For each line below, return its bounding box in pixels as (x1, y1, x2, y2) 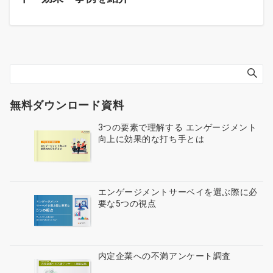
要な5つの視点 (97, 198, 157, 208)
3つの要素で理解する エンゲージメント (97, 122, 257, 133)
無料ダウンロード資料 (10, 99, 124, 112)
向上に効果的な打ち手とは (97, 134, 205, 144)
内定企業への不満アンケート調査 (97, 250, 232, 261)
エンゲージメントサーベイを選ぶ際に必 (97, 186, 258, 197)
